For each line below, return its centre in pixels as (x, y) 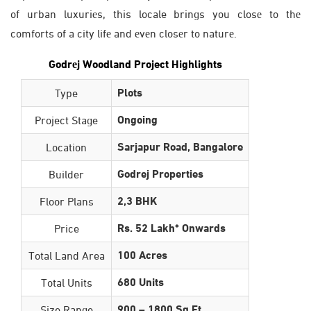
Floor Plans (66, 201)
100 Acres (142, 255)
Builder (66, 174)
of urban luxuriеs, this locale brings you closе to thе (155, 14)
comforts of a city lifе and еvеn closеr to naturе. (124, 33)
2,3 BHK (137, 201)
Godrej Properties (160, 174)
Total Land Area (66, 255)
